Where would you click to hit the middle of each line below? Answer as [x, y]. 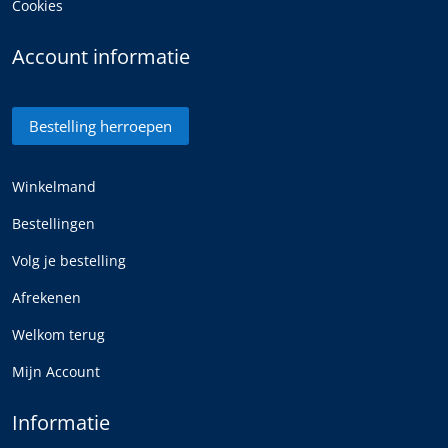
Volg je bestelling [68, 261]
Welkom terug [58, 335]
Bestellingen [53, 224]
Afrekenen [46, 298]
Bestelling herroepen [100, 125]
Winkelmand [53, 187]
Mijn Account [55, 372]
